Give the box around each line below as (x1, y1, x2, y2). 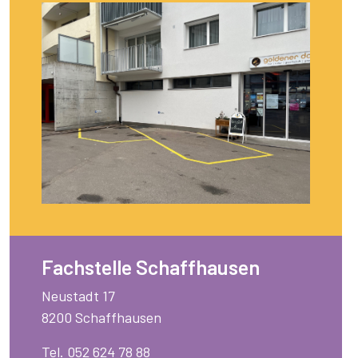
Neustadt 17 (42, 287, 115, 305)
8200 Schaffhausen (42, 308, 161, 327)
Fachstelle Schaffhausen (42, 255, 260, 280)
